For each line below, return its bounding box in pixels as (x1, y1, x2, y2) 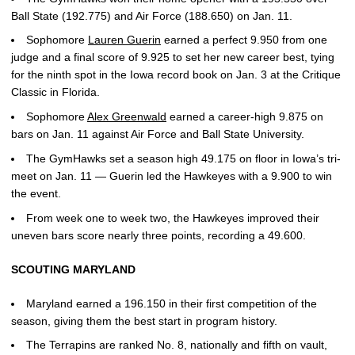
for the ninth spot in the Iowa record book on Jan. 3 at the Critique (11, 68, 341, 82)
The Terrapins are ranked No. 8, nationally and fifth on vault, (26, 338, 327, 352)
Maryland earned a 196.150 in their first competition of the (26, 296, 317, 310)
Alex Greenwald (87, 110, 166, 123)
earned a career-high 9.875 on (166, 110, 323, 123)
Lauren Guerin (88, 33, 161, 47)
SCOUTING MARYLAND (11, 262, 136, 276)
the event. (11, 186, 64, 200)
